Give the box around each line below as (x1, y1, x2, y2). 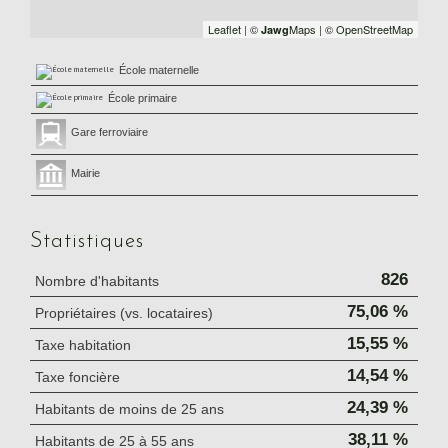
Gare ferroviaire (70, 126, 148, 139)
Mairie (70, 167, 100, 180)
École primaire (107, 92, 177, 105)
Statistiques (43, 231, 144, 253)
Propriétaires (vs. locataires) (35, 305, 213, 322)
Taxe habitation (35, 337, 131, 354)
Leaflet (208, 21, 241, 38)
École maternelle (118, 64, 199, 77)
